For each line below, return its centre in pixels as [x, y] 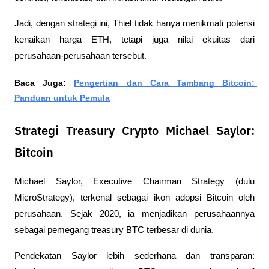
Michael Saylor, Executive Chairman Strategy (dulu [134, 182]
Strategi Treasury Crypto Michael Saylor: [134, 132]
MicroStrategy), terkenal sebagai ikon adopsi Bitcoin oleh [134, 198]
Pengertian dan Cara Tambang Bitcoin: [165, 83]
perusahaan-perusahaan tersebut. [80, 56]
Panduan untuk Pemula [62, 98]
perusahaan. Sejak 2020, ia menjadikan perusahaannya [134, 214]
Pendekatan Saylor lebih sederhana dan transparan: [134, 256]
